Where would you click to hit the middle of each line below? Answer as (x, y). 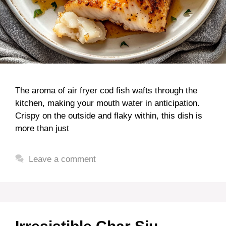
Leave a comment (63, 159)
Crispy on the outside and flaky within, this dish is (109, 116)
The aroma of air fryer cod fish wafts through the (106, 90)
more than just (42, 128)
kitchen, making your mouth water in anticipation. (107, 103)
